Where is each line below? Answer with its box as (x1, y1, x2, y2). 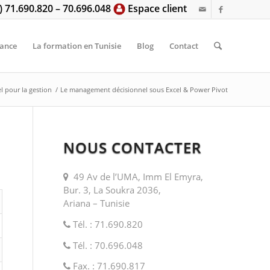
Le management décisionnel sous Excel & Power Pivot (60, 85, 228, 94)
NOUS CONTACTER (63, 137, 202, 157)
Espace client (125, 2, 187, 15)
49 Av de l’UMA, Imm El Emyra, (69, 171, 204, 183)
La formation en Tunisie (33, 40, 121, 51)
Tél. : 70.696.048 (71, 239, 143, 251)
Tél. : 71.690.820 (71, 218, 143, 230)
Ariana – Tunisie (63, 197, 130, 209)
